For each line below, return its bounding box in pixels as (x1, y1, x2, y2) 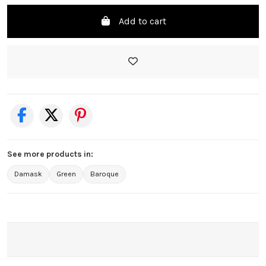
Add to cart (119, 15, 166, 27)
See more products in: (7, 149, 93, 159)
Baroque (90, 169, 119, 178)
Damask (14, 169, 42, 178)
